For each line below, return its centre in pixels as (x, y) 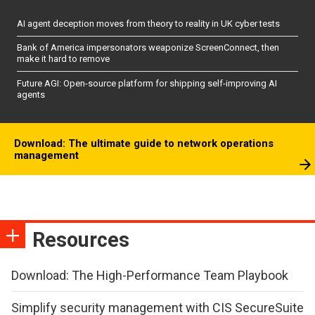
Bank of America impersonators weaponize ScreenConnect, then (148, 48)
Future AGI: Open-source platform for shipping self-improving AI (147, 83)
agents (31, 94)
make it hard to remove (63, 59)
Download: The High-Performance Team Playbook (150, 276)
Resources (81, 240)
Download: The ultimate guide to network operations (144, 144)
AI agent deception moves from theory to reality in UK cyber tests (148, 24)
